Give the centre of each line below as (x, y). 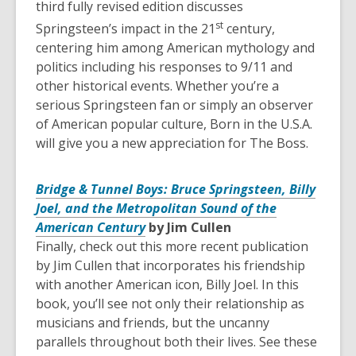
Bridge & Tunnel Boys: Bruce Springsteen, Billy (176, 190)
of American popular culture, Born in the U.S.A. (174, 124)
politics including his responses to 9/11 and (164, 67)
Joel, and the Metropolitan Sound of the (156, 209)
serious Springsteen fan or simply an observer (174, 105)
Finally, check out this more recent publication (172, 247)
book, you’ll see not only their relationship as (170, 304)
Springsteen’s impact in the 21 (126, 29)
